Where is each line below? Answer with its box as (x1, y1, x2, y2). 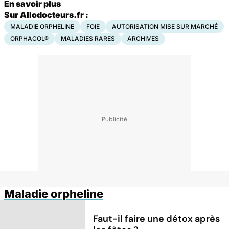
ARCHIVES (127, 34, 159, 42)
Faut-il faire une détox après (93, 212, 220, 225)
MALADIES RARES (61, 34, 115, 42)
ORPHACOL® (10, 34, 49, 42)
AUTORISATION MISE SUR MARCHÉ (112, 22, 218, 30)
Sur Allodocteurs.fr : (4, 9, 88, 20)
